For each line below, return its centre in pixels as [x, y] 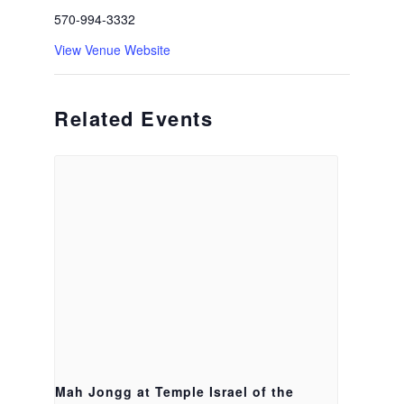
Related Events [134, 118]
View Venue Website [113, 50]
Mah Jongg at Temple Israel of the [175, 392]
